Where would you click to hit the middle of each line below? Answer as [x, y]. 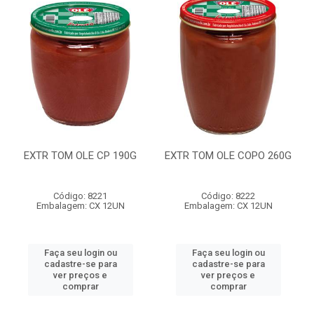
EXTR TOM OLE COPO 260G [228, 156]
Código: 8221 [80, 196]
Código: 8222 [228, 196]
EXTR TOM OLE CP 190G [80, 156]
